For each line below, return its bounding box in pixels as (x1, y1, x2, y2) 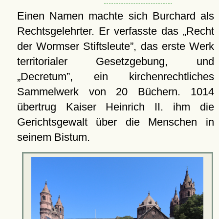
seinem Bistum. (17, 131, 90, 144)
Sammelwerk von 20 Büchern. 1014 (17, 86, 214, 98)
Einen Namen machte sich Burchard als (17, 10, 214, 22)
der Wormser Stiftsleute (17, 40, 131, 53)
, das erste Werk (133, 40, 215, 53)
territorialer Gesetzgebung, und (17, 55, 214, 68)
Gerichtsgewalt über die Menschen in (17, 116, 214, 129)
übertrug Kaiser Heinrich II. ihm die (17, 101, 214, 113)
